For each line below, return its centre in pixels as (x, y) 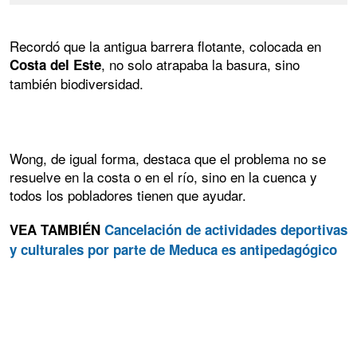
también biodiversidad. (76, 83)
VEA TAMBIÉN (57, 230)
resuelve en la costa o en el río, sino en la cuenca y (163, 177)
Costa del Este (55, 64)
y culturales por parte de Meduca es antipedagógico (173, 250)
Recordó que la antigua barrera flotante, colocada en (165, 45)
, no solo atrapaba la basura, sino (200, 64)
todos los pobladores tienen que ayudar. (128, 195)
